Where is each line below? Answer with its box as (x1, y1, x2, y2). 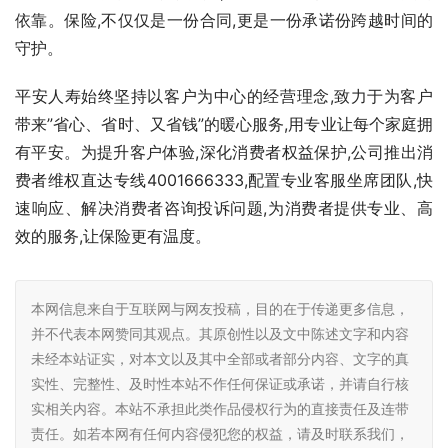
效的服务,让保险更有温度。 (15, 225, 211, 246)
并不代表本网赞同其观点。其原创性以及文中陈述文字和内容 (31, 324, 409, 342)
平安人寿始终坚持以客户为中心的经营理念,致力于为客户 (15, 85, 433, 106)
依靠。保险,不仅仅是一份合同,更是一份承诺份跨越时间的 (15, 9, 433, 30)
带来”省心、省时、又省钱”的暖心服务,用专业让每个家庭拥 (15, 113, 433, 134)
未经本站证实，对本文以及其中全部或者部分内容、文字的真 (31, 349, 409, 367)
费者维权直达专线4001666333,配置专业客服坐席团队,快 (15, 169, 433, 190)
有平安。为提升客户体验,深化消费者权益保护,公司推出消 (15, 141, 433, 162)
